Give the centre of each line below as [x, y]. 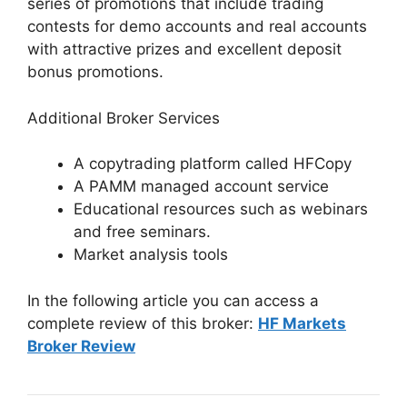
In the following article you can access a [173, 300]
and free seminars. [142, 232]
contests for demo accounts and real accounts [197, 26]
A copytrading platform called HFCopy [213, 164]
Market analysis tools [151, 254]
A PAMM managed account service [201, 186]
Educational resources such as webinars [221, 209]
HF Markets [302, 323]
